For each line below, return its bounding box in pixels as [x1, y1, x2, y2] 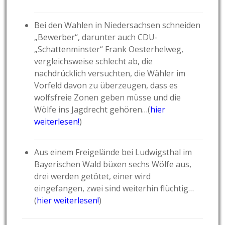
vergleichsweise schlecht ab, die [34, 56, 153, 67]
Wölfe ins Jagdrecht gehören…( [34, 104, 151, 116]
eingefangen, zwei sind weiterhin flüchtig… [34, 183, 194, 194]
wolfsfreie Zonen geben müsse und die [34, 92, 181, 103]
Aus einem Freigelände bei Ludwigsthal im [34, 147, 192, 158]
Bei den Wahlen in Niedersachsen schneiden [34, 20, 201, 31]
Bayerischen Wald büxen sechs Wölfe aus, [34, 159, 192, 170]
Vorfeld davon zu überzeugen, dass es [34, 80, 178, 91]
